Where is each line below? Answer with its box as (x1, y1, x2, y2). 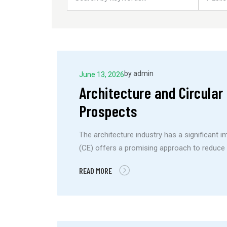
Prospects (79, 101, 137, 120)
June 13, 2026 (79, 70, 125, 79)
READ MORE (79, 165, 112, 175)
